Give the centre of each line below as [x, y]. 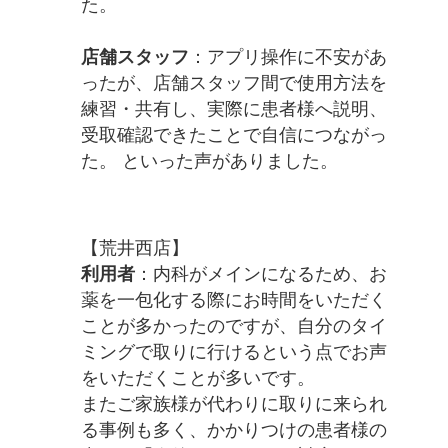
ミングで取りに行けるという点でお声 [233, 352]
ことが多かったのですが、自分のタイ [233, 326]
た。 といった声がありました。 [209, 161]
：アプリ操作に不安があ [287, 57]
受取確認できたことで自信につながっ [233, 135]
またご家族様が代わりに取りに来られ [233, 404]
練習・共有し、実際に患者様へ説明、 [233, 109]
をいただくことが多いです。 [197, 378]
